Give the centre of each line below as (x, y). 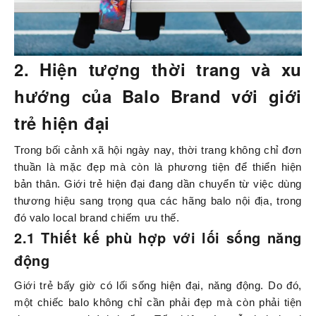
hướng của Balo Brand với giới (158, 96)
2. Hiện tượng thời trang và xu (158, 69)
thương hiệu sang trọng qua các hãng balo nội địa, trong (158, 201)
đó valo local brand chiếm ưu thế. (97, 218)
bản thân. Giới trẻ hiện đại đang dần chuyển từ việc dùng (158, 184)
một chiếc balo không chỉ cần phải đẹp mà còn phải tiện (158, 303)
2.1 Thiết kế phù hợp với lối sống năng (158, 238)
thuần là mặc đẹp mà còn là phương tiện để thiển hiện (158, 167)
